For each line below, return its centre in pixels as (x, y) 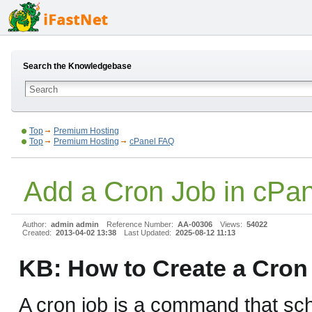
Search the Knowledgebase (77, 66)
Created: (38, 233)
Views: (232, 224)
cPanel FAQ (152, 141)
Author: (36, 224)
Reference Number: (141, 224)
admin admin (75, 224)
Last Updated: (149, 233)
